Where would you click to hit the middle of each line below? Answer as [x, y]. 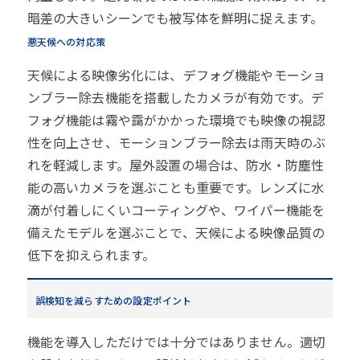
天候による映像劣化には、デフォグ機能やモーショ [176, 75]
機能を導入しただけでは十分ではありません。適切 [176, 342]
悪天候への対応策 [66, 42]
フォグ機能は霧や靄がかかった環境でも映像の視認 [176, 120]
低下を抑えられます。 [91, 255]
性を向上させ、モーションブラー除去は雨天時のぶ [176, 143]
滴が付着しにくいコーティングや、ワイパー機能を [176, 210]
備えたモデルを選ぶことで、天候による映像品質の [176, 233]
